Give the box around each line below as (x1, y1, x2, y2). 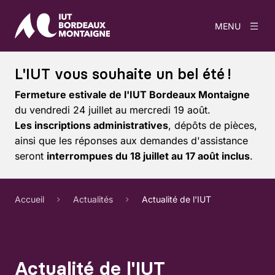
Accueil (15, 193, 44, 204)
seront (15, 150, 47, 162)
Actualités (73, 193, 113, 204)
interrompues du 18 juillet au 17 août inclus (47, 150, 250, 162)
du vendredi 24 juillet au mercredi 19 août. (15, 104, 211, 116)
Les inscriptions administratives (15, 119, 168, 131)
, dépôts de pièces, (168, 119, 257, 131)
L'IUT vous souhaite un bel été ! (15, 65, 231, 83)
